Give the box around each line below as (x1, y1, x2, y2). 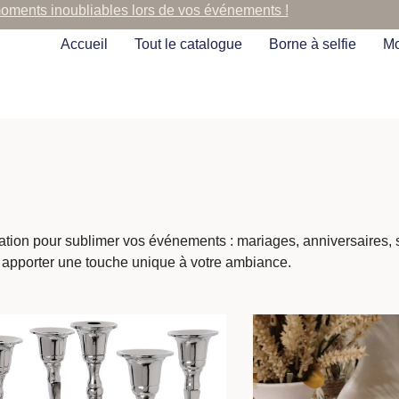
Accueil (61, 37, 109, 52)
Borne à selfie (269, 37, 357, 52)
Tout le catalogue (134, 37, 243, 52)
